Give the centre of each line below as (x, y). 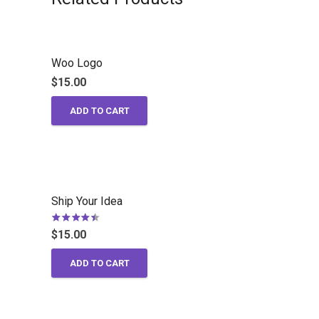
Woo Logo (77, 63)
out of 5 (135, 229)
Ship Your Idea (87, 202)
